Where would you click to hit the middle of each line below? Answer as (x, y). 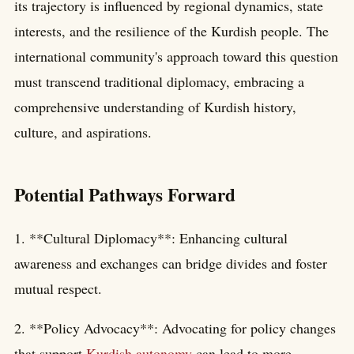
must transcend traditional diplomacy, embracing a (159, 82)
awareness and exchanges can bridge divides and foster (171, 263)
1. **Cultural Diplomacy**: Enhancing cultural (151, 237)
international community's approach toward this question (176, 56)
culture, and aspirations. (83, 132)
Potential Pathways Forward (125, 194)
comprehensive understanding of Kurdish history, (155, 107)
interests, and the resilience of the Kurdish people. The (171, 31)
